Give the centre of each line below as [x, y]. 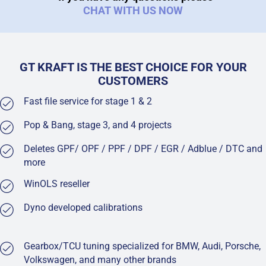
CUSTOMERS [133, 81]
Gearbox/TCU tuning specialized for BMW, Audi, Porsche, [142, 246]
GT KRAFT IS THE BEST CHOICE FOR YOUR [133, 68]
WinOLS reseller [57, 183]
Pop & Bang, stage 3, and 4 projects [98, 125]
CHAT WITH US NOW [133, 10]
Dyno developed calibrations [83, 207]
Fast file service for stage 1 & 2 [88, 101]
